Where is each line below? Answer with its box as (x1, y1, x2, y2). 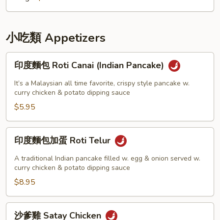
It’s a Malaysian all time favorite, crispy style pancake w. (14, 79, 190, 88)
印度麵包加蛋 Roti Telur (14, 135, 113, 147)
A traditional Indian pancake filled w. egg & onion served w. (14, 154, 200, 163)
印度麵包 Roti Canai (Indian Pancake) (14, 59, 166, 72)
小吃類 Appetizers (6, 30, 106, 46)
